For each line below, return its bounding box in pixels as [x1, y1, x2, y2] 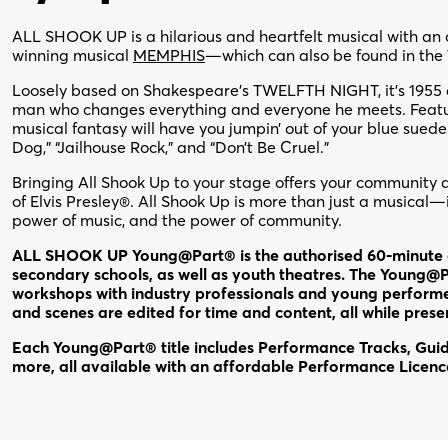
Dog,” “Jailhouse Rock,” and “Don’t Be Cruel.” [12, 137, 329, 158]
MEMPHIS [133, 45, 205, 66]
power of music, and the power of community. [12, 210, 342, 231]
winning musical [12, 45, 133, 66]
